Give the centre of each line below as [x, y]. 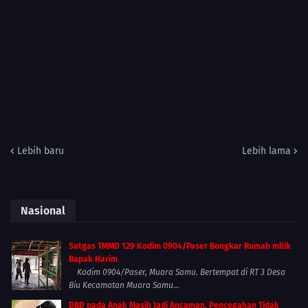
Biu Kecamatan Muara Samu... [124, 285]
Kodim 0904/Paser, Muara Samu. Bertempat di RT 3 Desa [177, 272]
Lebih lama [266, 151]
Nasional [43, 210]
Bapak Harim [93, 259]
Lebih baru [41, 151]
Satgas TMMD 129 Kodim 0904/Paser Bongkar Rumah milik [180, 246]
